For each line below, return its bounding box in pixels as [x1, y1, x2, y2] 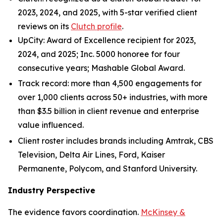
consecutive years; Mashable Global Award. [18, 63, 185, 73]
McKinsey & [141, 207, 185, 217]
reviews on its [18, 21, 71, 31]
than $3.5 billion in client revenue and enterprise [18, 106, 199, 116]
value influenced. [18, 120, 84, 130]
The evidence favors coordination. [8, 207, 141, 217]
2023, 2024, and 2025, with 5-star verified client [18, 7, 197, 17]
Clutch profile [71, 21, 122, 31]
